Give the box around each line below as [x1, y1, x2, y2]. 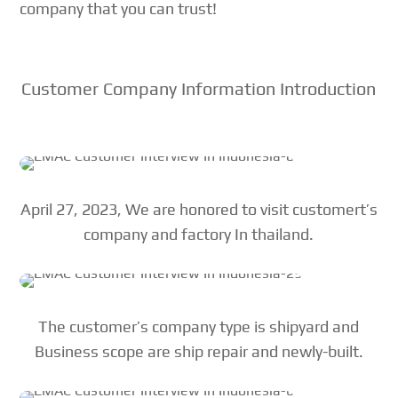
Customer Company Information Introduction [21, 78, 377, 99]
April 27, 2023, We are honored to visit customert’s [20, 200, 378, 219]
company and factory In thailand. [84, 225, 314, 244]
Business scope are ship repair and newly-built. [34, 342, 363, 362]
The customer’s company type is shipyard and [38, 317, 360, 337]
